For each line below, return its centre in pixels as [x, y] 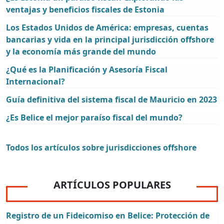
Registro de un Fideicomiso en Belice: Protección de [108, 215]
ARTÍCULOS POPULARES [112, 184]
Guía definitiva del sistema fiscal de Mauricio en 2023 [111, 99]
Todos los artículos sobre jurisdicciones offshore [101, 147]
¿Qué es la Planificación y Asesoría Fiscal [87, 69]
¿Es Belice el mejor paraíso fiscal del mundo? [94, 117]
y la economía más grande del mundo [81, 51]
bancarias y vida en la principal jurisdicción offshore [110, 39]
